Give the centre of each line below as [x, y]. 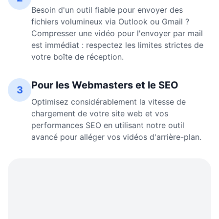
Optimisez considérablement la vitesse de [109, 102]
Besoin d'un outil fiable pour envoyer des [107, 10]
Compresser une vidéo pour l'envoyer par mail [117, 33]
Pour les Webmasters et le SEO [105, 85]
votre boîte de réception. [77, 57]
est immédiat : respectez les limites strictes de [117, 45]
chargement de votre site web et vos [100, 113]
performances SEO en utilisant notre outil [108, 125]
